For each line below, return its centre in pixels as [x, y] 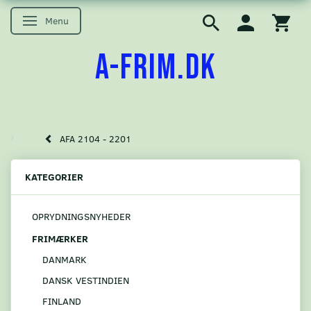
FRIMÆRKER [60, 238]
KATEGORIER [54, 177]
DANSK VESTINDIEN [86, 280]
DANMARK [65, 259]
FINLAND [62, 301]
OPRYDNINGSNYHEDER [81, 217]
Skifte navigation [68, 22]
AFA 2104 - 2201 [95, 139]
